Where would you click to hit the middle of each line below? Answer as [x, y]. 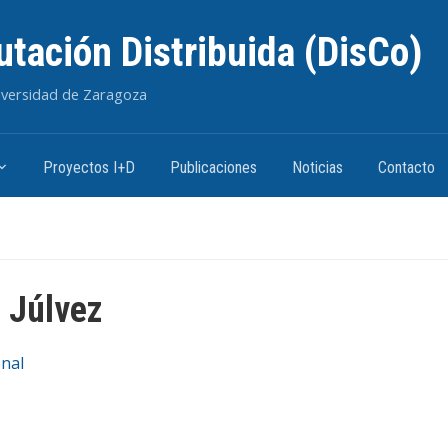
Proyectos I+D [89, 167]
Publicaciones [213, 167]
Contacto [406, 167]
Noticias [317, 167]
